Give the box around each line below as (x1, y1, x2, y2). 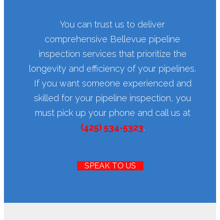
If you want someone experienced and (33, 78, 192, 89)
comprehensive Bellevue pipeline (45, 34, 180, 45)
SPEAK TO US (84, 161, 136, 171)
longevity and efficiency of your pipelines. (29, 63, 196, 74)
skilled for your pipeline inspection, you (34, 93, 191, 104)
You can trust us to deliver (60, 19, 165, 30)
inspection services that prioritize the (38, 49, 187, 59)
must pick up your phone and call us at (34, 108, 191, 118)
